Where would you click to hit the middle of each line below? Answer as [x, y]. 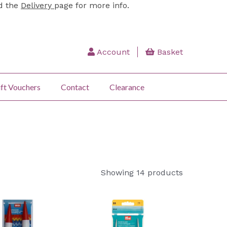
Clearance [127, 87]
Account [112, 52]
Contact [75, 87]
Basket [169, 52]
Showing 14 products [142, 172]
